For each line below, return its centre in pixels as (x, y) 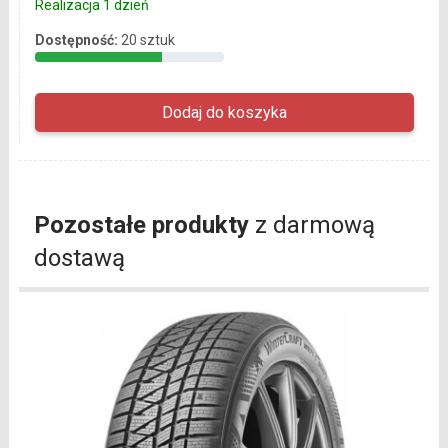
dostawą (79, 257)
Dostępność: (76, 39)
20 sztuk (147, 39)
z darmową (311, 224)
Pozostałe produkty (141, 224)
